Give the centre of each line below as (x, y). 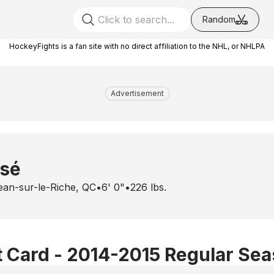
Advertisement (137, 93)
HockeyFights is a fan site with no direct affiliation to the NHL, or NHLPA (137, 46)
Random (219, 19)
